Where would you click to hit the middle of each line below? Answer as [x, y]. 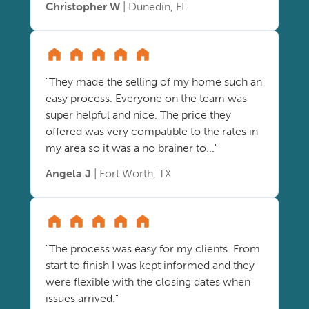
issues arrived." [82, 298]
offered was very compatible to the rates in [152, 131]
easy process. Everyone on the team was [146, 98]
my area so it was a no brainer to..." [132, 148]
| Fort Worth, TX [131, 173]
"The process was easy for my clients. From [153, 249]
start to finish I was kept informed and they [150, 265]
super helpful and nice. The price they [138, 115]
